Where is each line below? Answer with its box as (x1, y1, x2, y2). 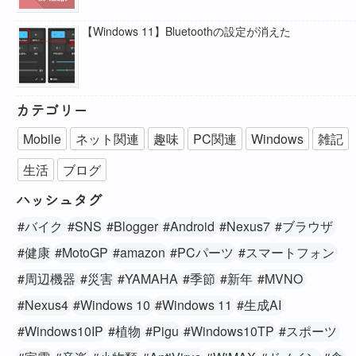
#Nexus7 (219, 217, 270, 236)
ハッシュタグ (16, 189, 102, 211)
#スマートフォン (238, 243, 335, 262)
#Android (163, 217, 215, 236)
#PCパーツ (170, 243, 234, 262)
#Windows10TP (184, 322, 274, 341)
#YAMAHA (118, 269, 178, 288)
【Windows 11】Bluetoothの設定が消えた (82, 23, 291, 40)
